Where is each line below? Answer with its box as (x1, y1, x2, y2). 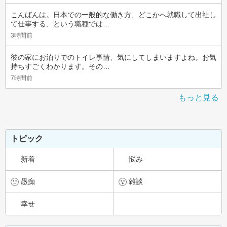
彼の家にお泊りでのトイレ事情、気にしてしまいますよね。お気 (11, 53, 216, 61)
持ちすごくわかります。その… (11, 62, 110, 70)
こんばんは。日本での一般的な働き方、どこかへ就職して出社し (11, 11, 216, 19)
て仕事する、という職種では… (11, 20, 110, 28)
